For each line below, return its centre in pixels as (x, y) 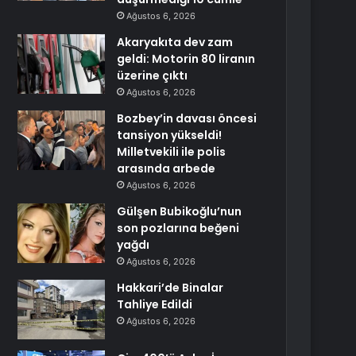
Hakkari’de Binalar (170, 288)
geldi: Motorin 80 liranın (186, 59)
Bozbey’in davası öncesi (187, 118)
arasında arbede (166, 168)
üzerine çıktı (153, 75)
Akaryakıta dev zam (175, 42)
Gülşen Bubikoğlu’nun (180, 211)
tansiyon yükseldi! (170, 135)
